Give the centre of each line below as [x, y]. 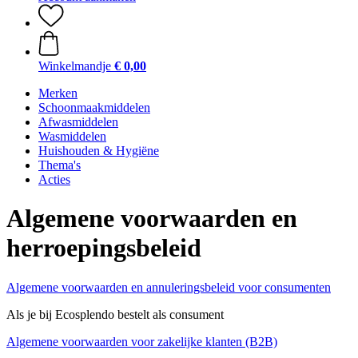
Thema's [60, 165]
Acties [54, 179]
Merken [58, 93]
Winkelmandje [75, 66]
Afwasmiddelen [78, 122]
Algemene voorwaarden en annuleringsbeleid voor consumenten [169, 287]
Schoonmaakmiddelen [94, 107]
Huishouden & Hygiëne [99, 151]
